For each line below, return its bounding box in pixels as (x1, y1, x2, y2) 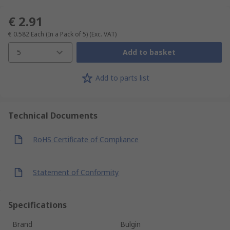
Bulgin (120, 219, 141, 229)
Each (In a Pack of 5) (31, 29, 88, 39)
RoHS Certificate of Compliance (33, 135, 139, 145)
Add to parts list (95, 73, 149, 83)
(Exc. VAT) (89, 29, 117, 39)
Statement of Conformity (33, 167, 119, 178)
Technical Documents (8, 109, 98, 121)
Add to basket (122, 47, 176, 57)
